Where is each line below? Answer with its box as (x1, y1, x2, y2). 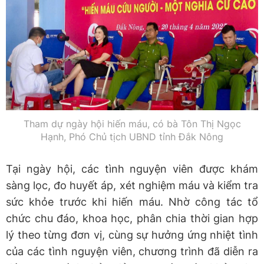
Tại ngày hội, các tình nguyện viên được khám (6, 162, 258, 175)
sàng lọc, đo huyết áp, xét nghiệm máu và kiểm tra (6, 179, 258, 192)
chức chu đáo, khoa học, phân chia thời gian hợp (6, 212, 258, 225)
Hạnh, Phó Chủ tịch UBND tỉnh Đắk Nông (41, 130, 223, 143)
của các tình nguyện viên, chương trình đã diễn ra (6, 245, 258, 258)
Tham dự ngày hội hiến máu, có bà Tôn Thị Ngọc (23, 117, 241, 130)
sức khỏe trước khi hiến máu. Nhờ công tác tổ (6, 195, 258, 208)
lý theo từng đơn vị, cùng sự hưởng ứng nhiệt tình (6, 228, 258, 241)
